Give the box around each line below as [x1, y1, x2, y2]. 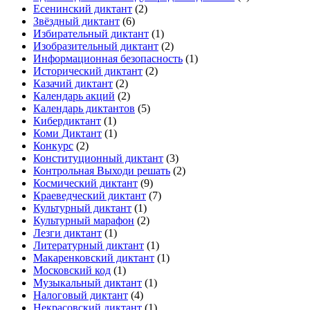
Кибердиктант [33, 115, 101, 127]
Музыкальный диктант [33, 277, 142, 289]
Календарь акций [33, 90, 115, 102]
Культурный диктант [33, 202, 131, 215]
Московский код [33, 264, 111, 277]
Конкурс [33, 140, 73, 152]
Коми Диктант [33, 127, 102, 140]
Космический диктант [33, 177, 138, 190]
